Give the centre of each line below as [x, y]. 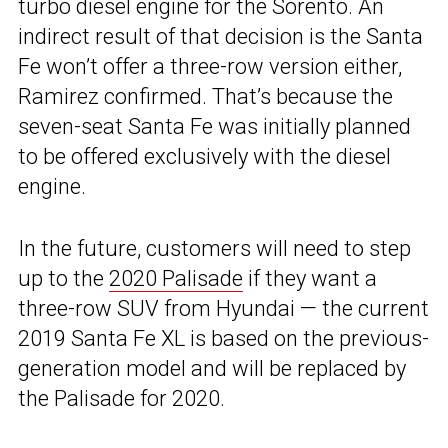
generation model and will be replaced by [212, 368]
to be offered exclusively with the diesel [204, 156]
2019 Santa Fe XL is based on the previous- [223, 338]
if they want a [310, 278]
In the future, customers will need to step [214, 248]
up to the [63, 278]
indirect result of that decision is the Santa [220, 36]
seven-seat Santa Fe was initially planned [214, 126]
